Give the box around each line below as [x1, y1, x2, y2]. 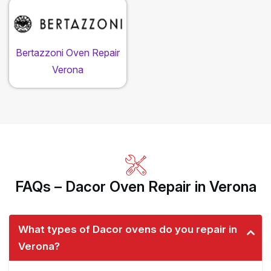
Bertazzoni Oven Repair [16, 47, 120, 59]
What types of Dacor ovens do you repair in [18, 223, 237, 236]
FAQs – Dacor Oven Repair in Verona [15, 178, 256, 196]
